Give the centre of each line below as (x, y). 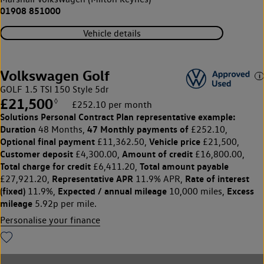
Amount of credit (157, 154)
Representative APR (93, 179)
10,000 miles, (197, 192)
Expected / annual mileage (112, 191)
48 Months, (62, 130)
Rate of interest (217, 179)
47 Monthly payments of (138, 129)
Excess (240, 191)
